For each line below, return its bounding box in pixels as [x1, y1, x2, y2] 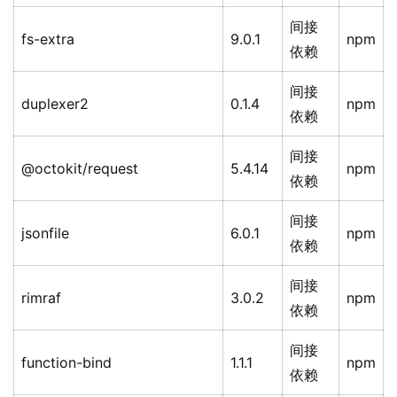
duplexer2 [21, 95, 89, 113]
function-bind [21, 354, 112, 372]
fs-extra [21, 30, 74, 49]
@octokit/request [21, 160, 138, 178]
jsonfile [21, 224, 69, 243]
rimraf [21, 289, 61, 307]
